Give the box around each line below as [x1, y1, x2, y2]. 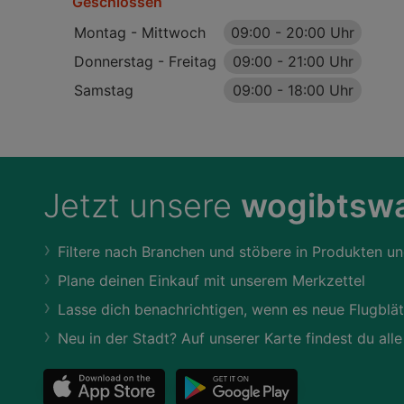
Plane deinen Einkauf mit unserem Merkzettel [58, 271, 365, 289]
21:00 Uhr [287, 52, 353, 70]
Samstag [74, 81, 133, 99]
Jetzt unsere [43, 186, 241, 225]
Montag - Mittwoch [74, 23, 206, 41]
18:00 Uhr [287, 81, 353, 99]
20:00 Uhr [286, 23, 354, 41]
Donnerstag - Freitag [74, 52, 216, 70]
